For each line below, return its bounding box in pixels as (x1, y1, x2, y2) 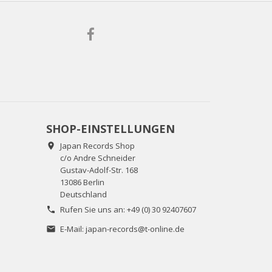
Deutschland (60, 189, 107, 200)
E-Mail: (60, 223, 86, 235)
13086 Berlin (60, 177, 104, 188)
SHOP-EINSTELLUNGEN (46, 121, 175, 137)
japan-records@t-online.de (86, 223, 185, 235)
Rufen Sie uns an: (60, 204, 127, 216)
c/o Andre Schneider (60, 152, 135, 164)
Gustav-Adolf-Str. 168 (60, 165, 138, 176)
